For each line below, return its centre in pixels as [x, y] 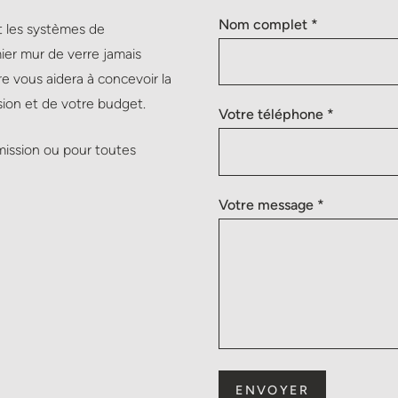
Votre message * [272, 204]
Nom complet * [269, 24]
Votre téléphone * [277, 115]
